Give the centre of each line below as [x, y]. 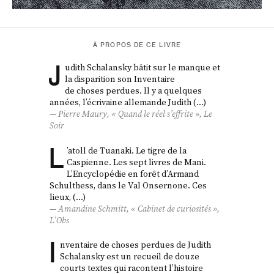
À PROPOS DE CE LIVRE [137, 45]
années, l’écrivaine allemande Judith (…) [128, 102]
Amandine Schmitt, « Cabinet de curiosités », [139, 208]
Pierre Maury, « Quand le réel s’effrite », [131, 114]
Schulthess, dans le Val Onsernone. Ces [128, 185]
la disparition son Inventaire [120, 79]
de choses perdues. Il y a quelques [133, 91]
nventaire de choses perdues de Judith [135, 245]
